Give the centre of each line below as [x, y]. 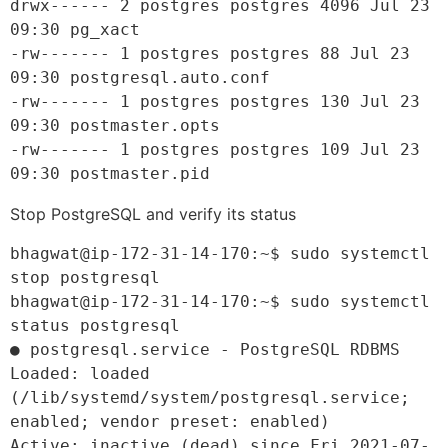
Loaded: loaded [80, 373]
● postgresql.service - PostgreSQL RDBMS [205, 349]
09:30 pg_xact [75, 29]
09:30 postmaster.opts [115, 125]
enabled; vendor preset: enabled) [170, 421]
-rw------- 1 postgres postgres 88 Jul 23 [210, 53]
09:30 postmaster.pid [110, 173]
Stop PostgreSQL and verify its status [153, 213]
